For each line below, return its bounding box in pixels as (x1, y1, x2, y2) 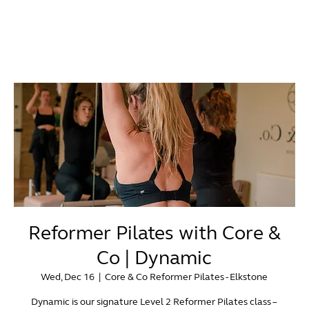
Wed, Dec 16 (41, 271, 95, 283)
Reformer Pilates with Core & (28, 221, 281, 246)
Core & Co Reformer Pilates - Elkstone (105, 271, 268, 283)
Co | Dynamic (97, 246, 212, 270)
